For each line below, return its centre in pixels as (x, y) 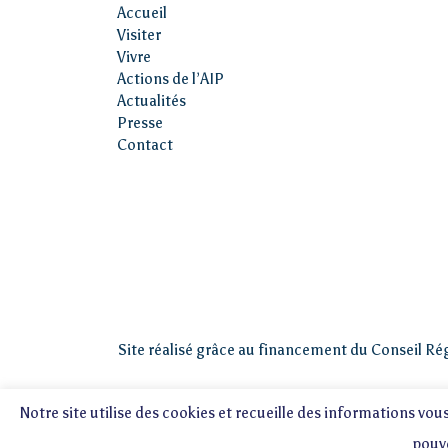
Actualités (151, 101)
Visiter (139, 35)
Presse (140, 123)
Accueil (142, 13)
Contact (145, 145)
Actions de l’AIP (170, 79)
